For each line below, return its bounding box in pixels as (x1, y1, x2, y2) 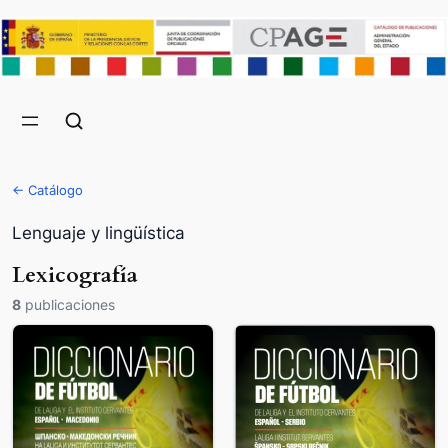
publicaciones (21, 295, 115, 313)
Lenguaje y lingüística (12, 223, 185, 244)
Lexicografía (12, 260, 138, 290)
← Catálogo (12, 182, 83, 199)
